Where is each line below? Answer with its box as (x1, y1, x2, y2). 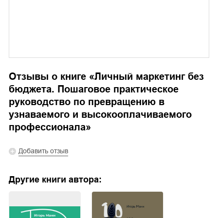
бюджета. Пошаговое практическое (9, 84, 179, 95)
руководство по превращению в (9, 96, 164, 108)
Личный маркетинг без (94, 71, 204, 82)
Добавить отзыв (18, 147, 68, 155)
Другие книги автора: (9, 175, 102, 185)
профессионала (9, 122, 86, 133)
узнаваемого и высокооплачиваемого (9, 109, 192, 120)
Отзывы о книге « (9, 71, 94, 82)
